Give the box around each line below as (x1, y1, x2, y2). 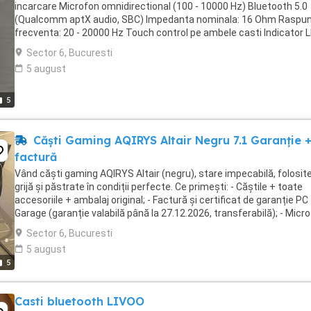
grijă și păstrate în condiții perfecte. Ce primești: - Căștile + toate (15, 181, 303, 192)
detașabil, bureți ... (15, 221, 95, 232)
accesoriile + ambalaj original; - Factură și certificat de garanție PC (15, 194, 308, 205)
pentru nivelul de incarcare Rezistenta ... (15, 40, 192, 51)
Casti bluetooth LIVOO (15, 294, 144, 308)
